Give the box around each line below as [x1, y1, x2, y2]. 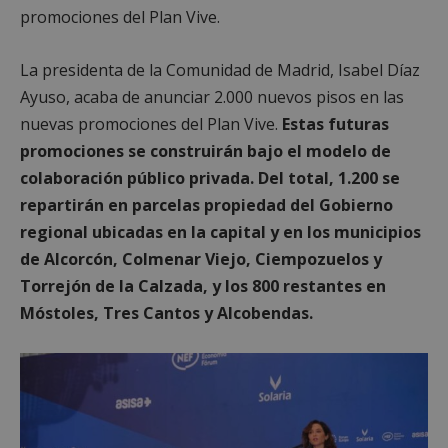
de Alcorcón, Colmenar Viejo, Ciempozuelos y [20, 247, 382, 270]
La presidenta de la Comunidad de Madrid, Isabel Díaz [20, 58, 420, 81]
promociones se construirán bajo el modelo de [20, 139, 391, 162]
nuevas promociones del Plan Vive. [20, 112, 282, 135]
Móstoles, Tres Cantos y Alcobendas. [20, 301, 313, 324]
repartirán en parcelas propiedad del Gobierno [20, 193, 393, 216]
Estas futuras [282, 112, 389, 135]
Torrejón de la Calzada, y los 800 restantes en [20, 274, 386, 297]
